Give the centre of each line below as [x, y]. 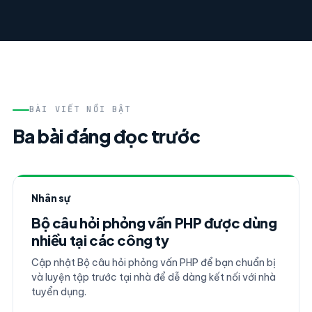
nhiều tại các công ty [100, 240]
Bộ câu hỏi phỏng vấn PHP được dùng [154, 223]
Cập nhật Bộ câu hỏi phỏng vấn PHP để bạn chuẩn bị [153, 263]
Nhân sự [51, 198]
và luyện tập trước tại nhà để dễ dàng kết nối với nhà [153, 277]
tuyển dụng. [58, 292]
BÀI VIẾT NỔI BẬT [80, 109]
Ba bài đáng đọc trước [106, 136]
